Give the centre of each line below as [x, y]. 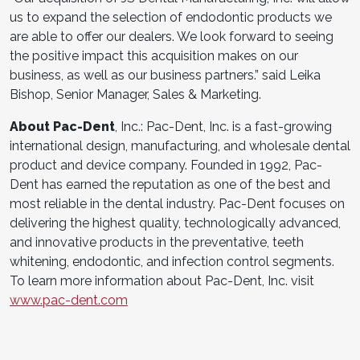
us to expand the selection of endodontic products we [171, 17]
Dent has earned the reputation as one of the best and [170, 184]
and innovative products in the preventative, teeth [157, 242]
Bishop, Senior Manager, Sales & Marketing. [135, 94]
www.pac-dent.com [69, 300]
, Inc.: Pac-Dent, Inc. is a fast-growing [223, 126]
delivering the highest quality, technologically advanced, [175, 223]
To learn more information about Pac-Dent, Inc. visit [162, 280]
